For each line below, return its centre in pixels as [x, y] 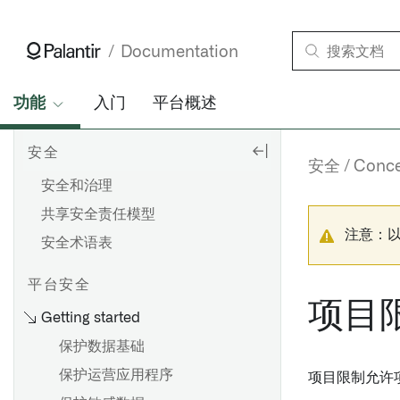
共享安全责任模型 [98, 214]
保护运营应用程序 [116, 375]
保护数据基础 [102, 346]
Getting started [91, 318]
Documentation [179, 53]
